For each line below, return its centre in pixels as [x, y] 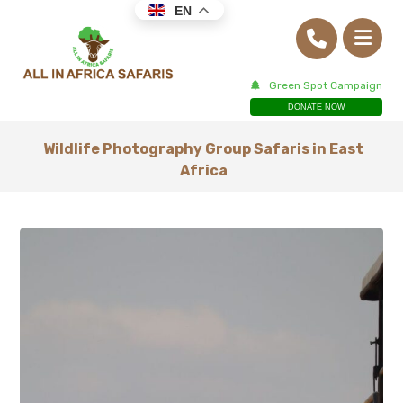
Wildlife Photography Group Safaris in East [203, 149]
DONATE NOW [316, 107]
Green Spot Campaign [326, 86]
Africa [203, 170]
